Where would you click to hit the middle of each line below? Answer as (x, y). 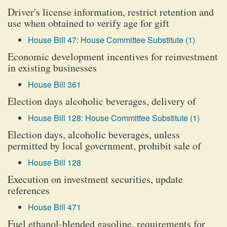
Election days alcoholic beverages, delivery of (102, 101)
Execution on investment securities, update (95, 179)
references (29, 190)
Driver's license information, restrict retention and (111, 12)
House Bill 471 (54, 207)
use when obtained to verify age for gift (88, 23)
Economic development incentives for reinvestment (113, 56)
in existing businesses (52, 68)
